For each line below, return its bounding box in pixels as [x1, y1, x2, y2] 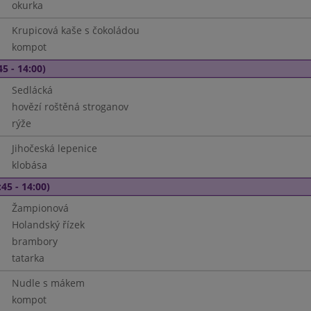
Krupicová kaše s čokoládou [11, 24, 140, 37]
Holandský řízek [11, 218, 85, 231]
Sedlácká [11, 83, 53, 96]
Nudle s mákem [11, 276, 85, 289]
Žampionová [11, 201, 69, 215]
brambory [11, 235, 58, 248]
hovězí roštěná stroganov [11, 100, 128, 113]
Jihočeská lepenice [11, 142, 97, 155]
